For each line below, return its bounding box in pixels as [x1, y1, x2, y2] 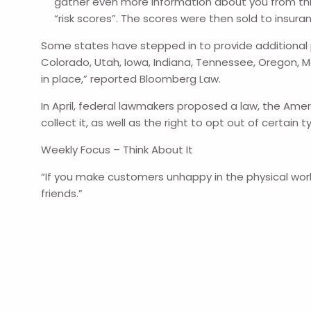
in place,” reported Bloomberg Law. [41, 72, 221, 86]
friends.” [41, 186, 83, 201]
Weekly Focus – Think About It [41, 142, 196, 157]
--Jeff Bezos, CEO [41, 213, 134, 228]
